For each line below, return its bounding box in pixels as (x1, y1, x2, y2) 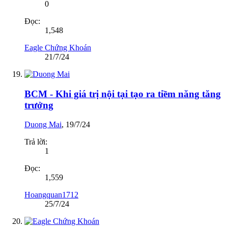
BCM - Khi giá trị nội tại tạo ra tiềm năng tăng (24, 88, 221, 99)
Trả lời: (24, 137, 47, 147)
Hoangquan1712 (24, 190, 78, 199)
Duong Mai (24, 120, 62, 129)
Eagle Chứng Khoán (24, 43, 91, 52)
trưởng (24, 99, 53, 110)
